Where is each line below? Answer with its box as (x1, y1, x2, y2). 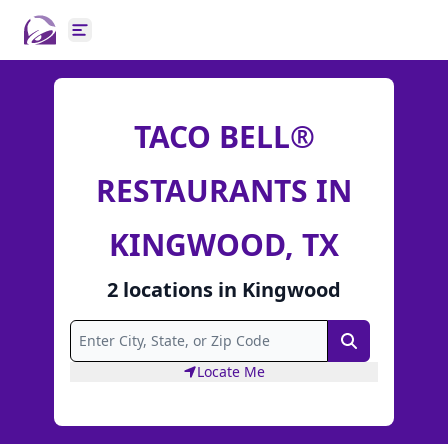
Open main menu (78, 29, 211, 52)
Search (347, 333, 400, 355)
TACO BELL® (133, 115, 315, 157)
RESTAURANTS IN (96, 169, 352, 211)
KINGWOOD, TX (109, 223, 339, 265)
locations (123, 275, 213, 303)
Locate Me (197, 362, 265, 382)
